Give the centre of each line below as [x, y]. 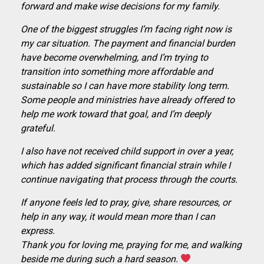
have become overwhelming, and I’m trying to [114, 57]
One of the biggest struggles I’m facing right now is [126, 29]
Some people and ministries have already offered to [128, 100]
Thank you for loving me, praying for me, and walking [131, 245]
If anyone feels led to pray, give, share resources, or [126, 202]
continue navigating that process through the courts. [129, 179]
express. [38, 230]
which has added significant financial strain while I [126, 165]
